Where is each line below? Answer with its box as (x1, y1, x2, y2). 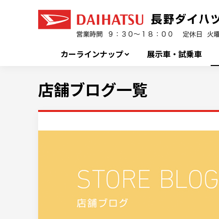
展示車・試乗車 (147, 48, 202, 60)
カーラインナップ (60, 48, 123, 60)
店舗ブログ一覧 (38, 78, 148, 100)
